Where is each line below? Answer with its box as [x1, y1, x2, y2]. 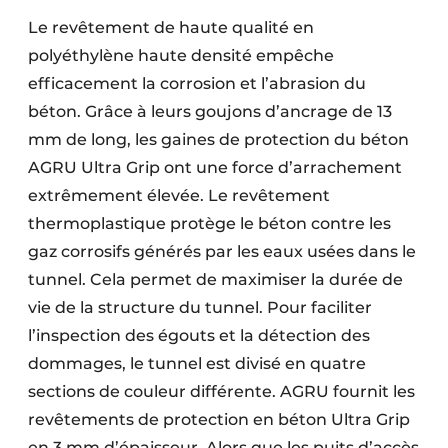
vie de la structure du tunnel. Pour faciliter [28, 298, 372, 318]
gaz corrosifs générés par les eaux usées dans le [28, 242, 416, 262]
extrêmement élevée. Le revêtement [28, 186, 330, 206]
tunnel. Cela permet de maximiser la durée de [28, 270, 403, 290]
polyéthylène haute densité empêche [28, 46, 334, 66]
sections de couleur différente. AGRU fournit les [28, 382, 415, 402]
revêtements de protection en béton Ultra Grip [28, 410, 410, 430]
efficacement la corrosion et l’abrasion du [28, 74, 366, 94]
